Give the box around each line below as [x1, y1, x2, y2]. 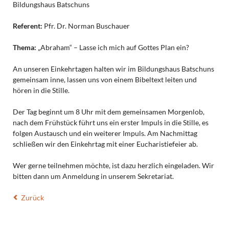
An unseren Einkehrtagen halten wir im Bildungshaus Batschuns [12, 64, 214, 74]
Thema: [12, 43, 36, 52]
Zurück [21, 193, 44, 202]
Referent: [12, 21, 42, 31]
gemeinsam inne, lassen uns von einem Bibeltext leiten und [12, 75, 197, 84]
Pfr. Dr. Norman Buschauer [42, 21, 130, 31]
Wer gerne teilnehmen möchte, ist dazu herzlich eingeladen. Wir [12, 161, 214, 170]
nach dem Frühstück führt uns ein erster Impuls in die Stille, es [12, 118, 209, 127]
